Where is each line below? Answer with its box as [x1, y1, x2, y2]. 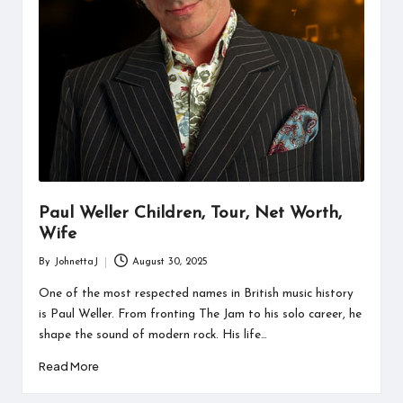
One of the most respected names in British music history [38, 287, 354, 300]
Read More [38, 358, 99, 373]
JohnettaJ [53, 256, 98, 267]
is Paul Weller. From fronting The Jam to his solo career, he [38, 308, 362, 320]
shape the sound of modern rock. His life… [38, 328, 267, 341]
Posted [37, 264, 68, 275]
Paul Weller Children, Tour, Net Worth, [38, 205, 342, 223]
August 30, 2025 [132, 256, 209, 267]
